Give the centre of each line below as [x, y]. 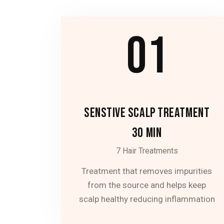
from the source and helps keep [147, 185]
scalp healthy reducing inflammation [147, 199]
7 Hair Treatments [147, 151]
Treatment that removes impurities [147, 171]
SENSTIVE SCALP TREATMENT [147, 113]
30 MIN [147, 133]
